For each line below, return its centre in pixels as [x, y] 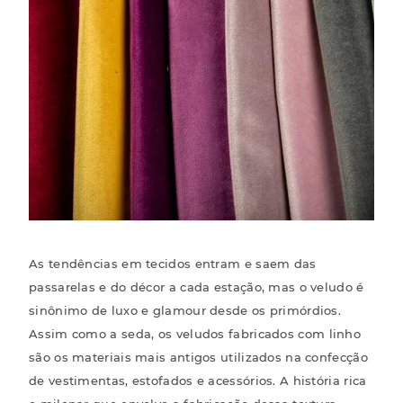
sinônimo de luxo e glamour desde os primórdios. [185, 310]
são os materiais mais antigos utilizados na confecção [198, 357]
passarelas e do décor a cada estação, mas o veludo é [197, 287]
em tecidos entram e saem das [217, 263]
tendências [83, 263]
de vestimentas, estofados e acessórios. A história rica [198, 380]
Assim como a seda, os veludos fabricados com [179, 333]
